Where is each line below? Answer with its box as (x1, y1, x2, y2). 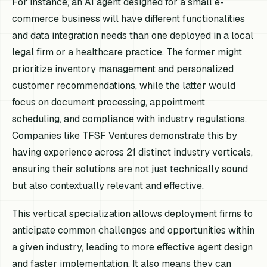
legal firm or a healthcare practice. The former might (12, 45, 243, 58)
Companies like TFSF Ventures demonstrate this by (12, 129, 238, 142)
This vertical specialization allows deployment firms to (12, 207, 253, 221)
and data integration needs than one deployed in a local (12, 29, 254, 42)
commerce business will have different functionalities (12, 12, 246, 25)
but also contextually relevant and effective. (12, 179, 204, 192)
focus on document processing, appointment (12, 95, 206, 108)
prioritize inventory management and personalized (12, 62, 234, 75)
